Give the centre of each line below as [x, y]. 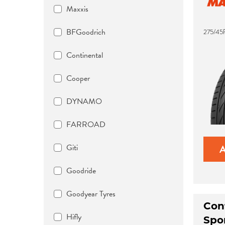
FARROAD [86, 125]
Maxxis [77, 9]
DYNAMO [84, 101]
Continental [85, 55]
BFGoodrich [86, 32]
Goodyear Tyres [91, 194]
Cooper [78, 78]
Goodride [81, 171]
